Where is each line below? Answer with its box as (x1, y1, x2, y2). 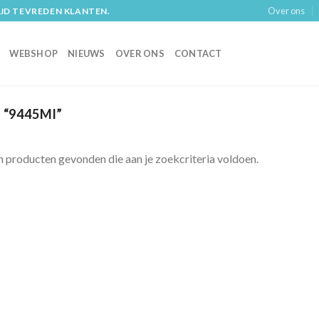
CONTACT (174, 48, 222, 59)
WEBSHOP (9, 48, 58, 59)
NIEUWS (68, 48, 105, 59)
